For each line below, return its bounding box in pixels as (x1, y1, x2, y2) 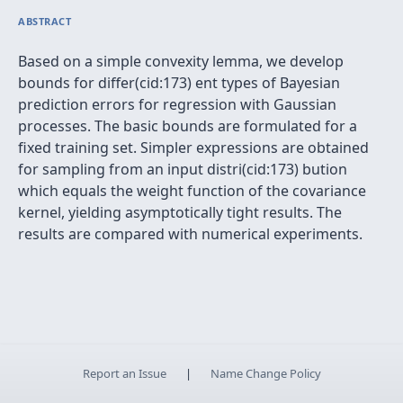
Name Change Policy (210, 365, 321, 381)
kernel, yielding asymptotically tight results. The (18, 202, 342, 222)
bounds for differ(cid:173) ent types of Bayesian (18, 73, 340, 93)
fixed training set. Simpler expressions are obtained (18, 138, 369, 157)
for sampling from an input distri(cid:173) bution (18, 159, 347, 179)
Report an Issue (82, 365, 166, 381)
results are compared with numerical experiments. (18, 224, 363, 244)
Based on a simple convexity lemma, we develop (18, 51, 344, 71)
